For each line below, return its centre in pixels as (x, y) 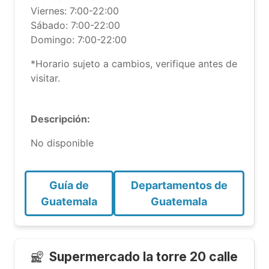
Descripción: (60, 119)
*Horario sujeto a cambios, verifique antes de (134, 64)
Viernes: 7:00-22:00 (75, 11)
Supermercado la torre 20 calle (144, 257)
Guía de (69, 185)
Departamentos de (179, 185)
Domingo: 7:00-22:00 (79, 40)
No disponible (62, 143)
